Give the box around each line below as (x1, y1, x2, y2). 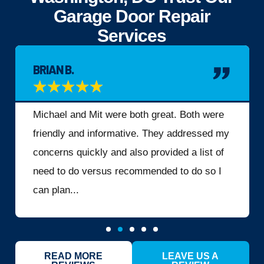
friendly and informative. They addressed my (32, 128, 229, 140)
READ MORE (44, 251, 103, 262)
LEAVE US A (162, 251, 219, 262)
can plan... (32, 184, 79, 196)
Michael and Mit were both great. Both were (32, 109, 224, 121)
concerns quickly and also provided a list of (32, 147, 224, 159)
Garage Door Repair (53, 6, 210, 27)
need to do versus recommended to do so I (32, 166, 222, 177)
